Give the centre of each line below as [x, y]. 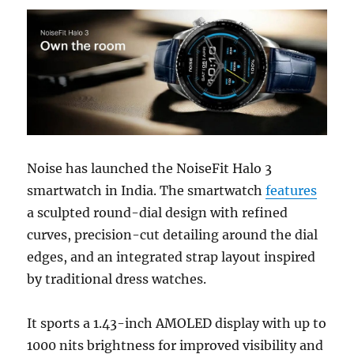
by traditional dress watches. [117, 279]
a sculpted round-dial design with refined [158, 212]
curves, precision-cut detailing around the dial [173, 234]
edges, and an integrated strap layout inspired [171, 256]
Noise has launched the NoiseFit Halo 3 [150, 168]
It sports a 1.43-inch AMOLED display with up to [177, 323]
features [292, 190]
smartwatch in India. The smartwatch [147, 190]
